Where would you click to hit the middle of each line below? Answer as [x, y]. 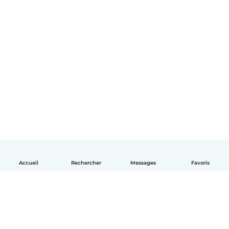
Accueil [29, 163]
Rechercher [86, 163]
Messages [143, 163]
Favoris [200, 163]
